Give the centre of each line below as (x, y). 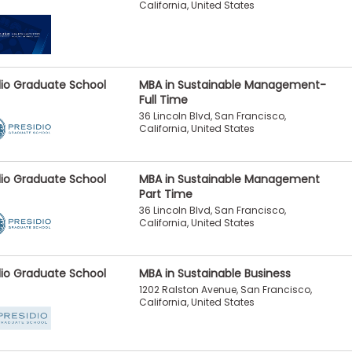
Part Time (165, 194)
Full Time (163, 99)
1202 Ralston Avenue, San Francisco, (225, 290)
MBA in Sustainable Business (214, 274)
